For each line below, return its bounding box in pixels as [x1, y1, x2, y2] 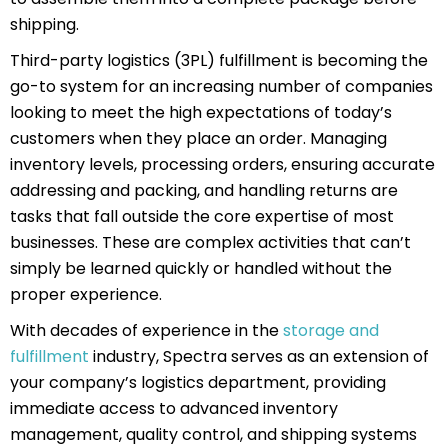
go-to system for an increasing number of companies [10, 75, 433, 98]
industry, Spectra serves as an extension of [89, 345, 429, 368]
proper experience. [10, 283, 166, 306]
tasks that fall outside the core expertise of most [10, 205, 394, 228]
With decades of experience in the [10, 319, 283, 342]
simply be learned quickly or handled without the [10, 257, 392, 280]
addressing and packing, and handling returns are [10, 179, 398, 202]
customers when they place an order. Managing [10, 127, 387, 150]
